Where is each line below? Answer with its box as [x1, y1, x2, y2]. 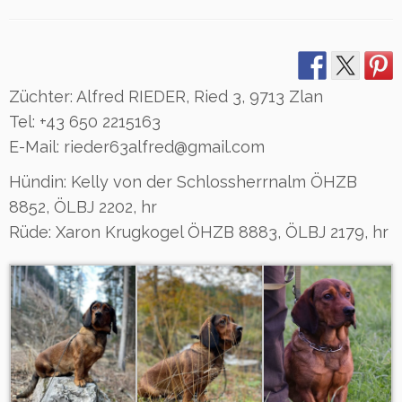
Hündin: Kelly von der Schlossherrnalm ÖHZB [9, 172, 357, 191]
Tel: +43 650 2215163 [9, 112, 161, 131]
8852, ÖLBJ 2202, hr [9, 197, 157, 216]
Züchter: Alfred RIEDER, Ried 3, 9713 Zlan [9, 87, 323, 106]
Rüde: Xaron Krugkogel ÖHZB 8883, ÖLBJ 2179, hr [9, 223, 389, 241]
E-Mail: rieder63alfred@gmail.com [9, 137, 265, 156]
